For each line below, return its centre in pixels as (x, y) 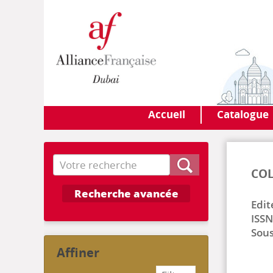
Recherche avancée (126, 193)
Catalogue (243, 114)
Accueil (167, 114)
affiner (82, 252)
